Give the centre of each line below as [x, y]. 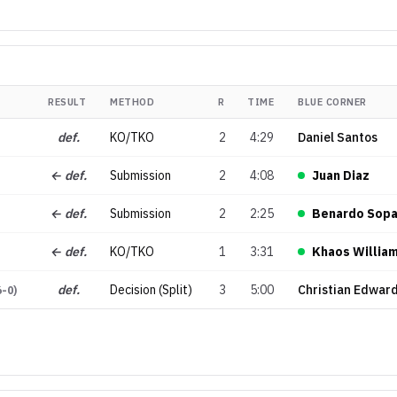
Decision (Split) [151, 289]
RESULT [67, 101]
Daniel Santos [338, 137]
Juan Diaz [341, 175]
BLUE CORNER [332, 101]
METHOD [132, 101]
